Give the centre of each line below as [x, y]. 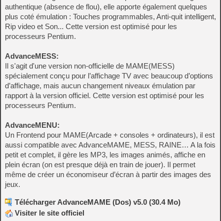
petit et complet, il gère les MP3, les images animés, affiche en [105, 155]
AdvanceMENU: [32, 125]
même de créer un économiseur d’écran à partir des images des [108, 174]
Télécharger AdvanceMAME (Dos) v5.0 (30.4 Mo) [98, 202]
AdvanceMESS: [32, 56]
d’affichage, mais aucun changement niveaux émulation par [100, 86]
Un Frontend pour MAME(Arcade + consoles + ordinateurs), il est [110, 135]
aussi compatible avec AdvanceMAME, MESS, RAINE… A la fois [110, 145]
